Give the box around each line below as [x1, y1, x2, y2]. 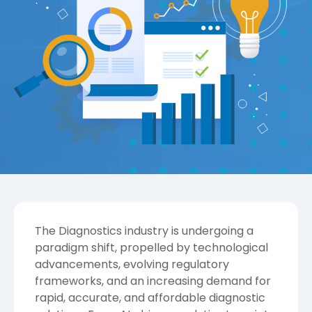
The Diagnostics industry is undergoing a [35, 222, 253, 239]
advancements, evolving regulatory [35, 256, 229, 272]
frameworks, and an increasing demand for [35, 272, 271, 289]
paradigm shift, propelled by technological [35, 239, 268, 256]
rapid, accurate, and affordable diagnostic [35, 289, 265, 306]
